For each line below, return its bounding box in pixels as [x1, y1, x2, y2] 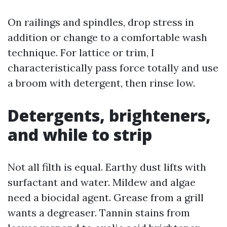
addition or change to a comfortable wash [8, 31, 207, 44]
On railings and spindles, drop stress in [8, 16, 194, 28]
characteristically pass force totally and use [8, 61, 218, 74]
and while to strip [8, 124, 152, 145]
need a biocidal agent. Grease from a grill [8, 191, 204, 204]
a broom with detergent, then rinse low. [8, 77, 195, 89]
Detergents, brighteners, [8, 104, 211, 126]
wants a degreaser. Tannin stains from [8, 206, 190, 219]
